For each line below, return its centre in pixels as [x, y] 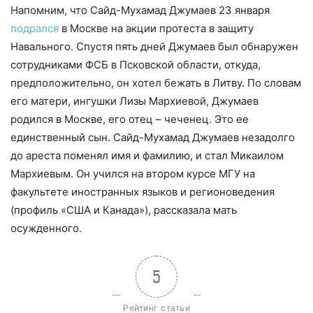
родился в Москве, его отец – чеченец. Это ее [130, 119]
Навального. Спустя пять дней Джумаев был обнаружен [154, 47]
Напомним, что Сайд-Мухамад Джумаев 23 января [140, 10]
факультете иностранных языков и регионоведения [143, 192]
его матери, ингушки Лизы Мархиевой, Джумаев [134, 101]
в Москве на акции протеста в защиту [156, 29]
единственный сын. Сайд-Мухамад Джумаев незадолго [153, 138]
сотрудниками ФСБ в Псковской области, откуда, [136, 65]
